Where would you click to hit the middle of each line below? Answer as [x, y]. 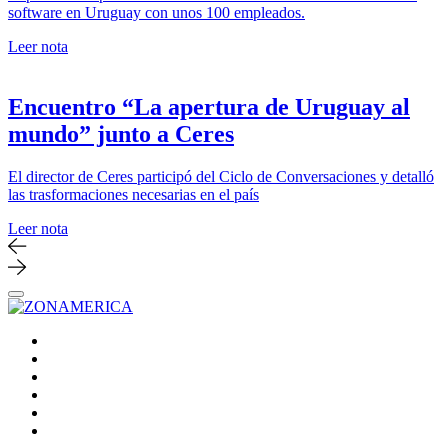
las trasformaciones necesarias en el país [133, 194]
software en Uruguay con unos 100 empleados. [156, 13]
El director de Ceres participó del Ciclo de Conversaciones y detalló [221, 176]
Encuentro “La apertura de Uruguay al [209, 107]
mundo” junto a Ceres [121, 134]
